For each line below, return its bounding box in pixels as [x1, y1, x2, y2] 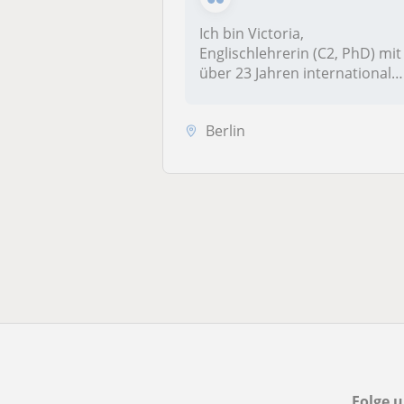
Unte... [199, 83, 244, 103]
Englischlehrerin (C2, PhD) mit [199, 43, 402, 63]
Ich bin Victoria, [199, 23, 305, 43]
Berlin [206, 120, 246, 141]
